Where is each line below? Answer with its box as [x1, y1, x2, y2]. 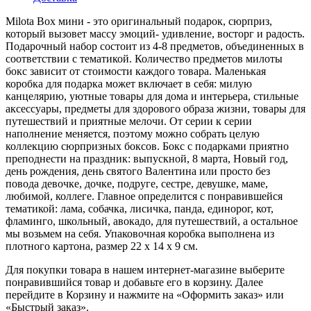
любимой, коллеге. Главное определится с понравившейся [6, 190, 283, 202]
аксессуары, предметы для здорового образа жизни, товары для [6, 102, 305, 115]
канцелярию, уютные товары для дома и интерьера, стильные [6, 90, 299, 102]
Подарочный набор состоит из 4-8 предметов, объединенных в [6, 40, 304, 52]
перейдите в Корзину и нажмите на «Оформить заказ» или [6, 288, 284, 301]
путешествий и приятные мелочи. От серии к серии [6, 115, 252, 127]
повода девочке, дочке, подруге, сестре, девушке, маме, [6, 177, 268, 190]
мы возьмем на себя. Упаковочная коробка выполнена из [6, 227, 274, 239]
